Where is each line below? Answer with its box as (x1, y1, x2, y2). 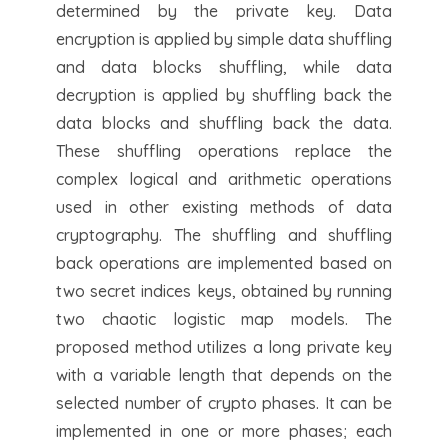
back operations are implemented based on (56, 252, 392, 273)
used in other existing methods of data (56, 196, 392, 217)
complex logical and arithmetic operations (56, 168, 392, 189)
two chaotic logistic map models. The (56, 308, 392, 329)
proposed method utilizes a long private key (56, 336, 392, 357)
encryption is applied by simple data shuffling (56, 28, 392, 49)
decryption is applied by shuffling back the (56, 84, 392, 105)
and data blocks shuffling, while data (56, 56, 392, 77)
